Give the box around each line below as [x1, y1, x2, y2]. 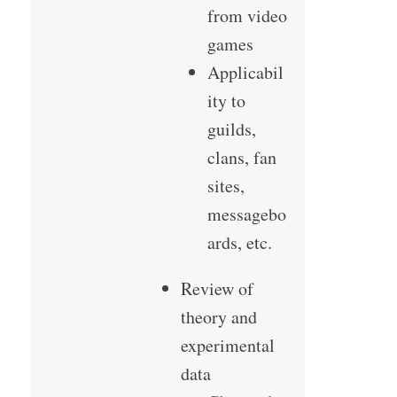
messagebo [206, 202, 286, 227]
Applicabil [206, 60, 284, 85]
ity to [206, 89, 245, 113]
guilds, [206, 117, 256, 142]
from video [206, 4, 287, 28]
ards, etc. [206, 230, 272, 255]
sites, [206, 174, 245, 198]
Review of [180, 276, 253, 301]
